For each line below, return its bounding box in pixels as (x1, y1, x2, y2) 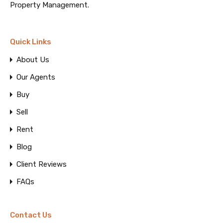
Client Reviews (16, 160, 67, 169)
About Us (16, 55, 49, 64)
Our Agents (16, 73, 55, 82)
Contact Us (10, 211, 52, 220)
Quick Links (10, 37, 51, 46)
